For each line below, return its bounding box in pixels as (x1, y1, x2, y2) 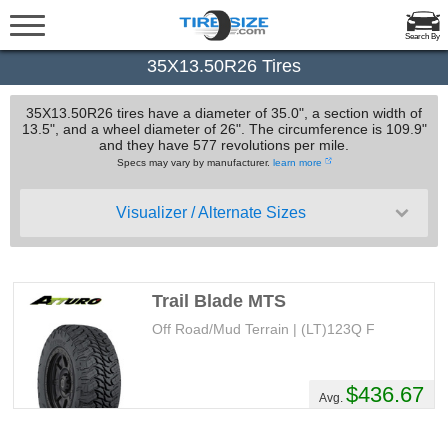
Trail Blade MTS (152, 291, 287, 311)
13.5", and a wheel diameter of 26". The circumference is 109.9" (21, 121, 427, 137)
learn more (272, 157, 322, 168)
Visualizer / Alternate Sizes (116, 204, 306, 221)
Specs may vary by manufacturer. (116, 157, 273, 168)
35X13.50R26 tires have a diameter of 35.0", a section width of (26, 105, 422, 121)
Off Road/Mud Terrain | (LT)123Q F (152, 321, 376, 337)
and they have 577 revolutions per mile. (99, 137, 349, 153)
